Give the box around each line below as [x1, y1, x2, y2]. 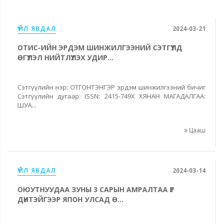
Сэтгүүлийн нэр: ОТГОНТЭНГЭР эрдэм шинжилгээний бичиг [17, 82, 206, 92]
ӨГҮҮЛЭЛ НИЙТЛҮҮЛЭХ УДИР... [17, 52, 113, 62]
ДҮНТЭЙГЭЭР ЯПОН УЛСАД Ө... [17, 194, 123, 204]
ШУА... [17, 100, 36, 110]
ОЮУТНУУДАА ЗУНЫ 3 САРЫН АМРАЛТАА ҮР [17, 184, 174, 194]
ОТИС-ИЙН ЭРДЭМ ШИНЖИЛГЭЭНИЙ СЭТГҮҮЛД [17, 42, 182, 52]
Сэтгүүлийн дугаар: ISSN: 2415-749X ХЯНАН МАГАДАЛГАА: [17, 91, 206, 101]
